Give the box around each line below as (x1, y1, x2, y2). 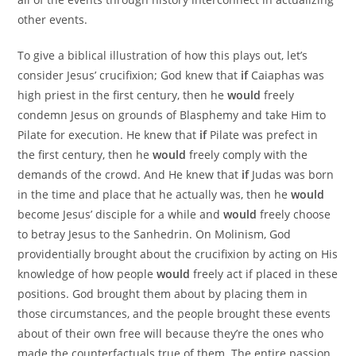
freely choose (260, 207, 331, 222)
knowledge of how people (17, 266, 157, 282)
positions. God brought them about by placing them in (17, 286, 308, 302)
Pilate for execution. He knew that (17, 127, 200, 143)
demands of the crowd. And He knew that (17, 167, 242, 183)
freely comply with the (189, 147, 308, 163)
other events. (17, 12, 88, 28)
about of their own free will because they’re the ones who (17, 326, 324, 342)
